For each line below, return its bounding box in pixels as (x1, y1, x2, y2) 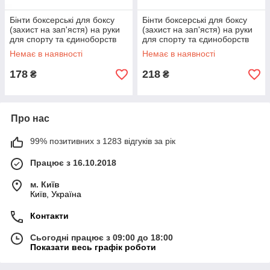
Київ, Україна (30, 189, 81, 199)
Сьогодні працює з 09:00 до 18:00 (30, 233, 173, 243)
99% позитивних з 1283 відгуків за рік (30, 136, 175, 146)
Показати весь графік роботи (30, 242, 156, 253)
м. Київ (30, 180, 60, 190)
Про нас (11, 113, 49, 124)
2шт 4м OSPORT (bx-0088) (142, 44, 248, 54)
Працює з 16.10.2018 (30, 158, 116, 168)
